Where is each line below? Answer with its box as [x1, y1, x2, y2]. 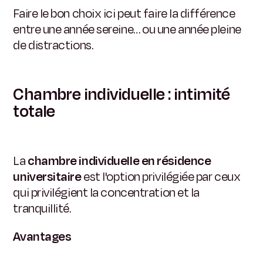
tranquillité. [13, 200, 71, 218]
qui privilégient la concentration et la [13, 184, 200, 202]
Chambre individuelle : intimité [13, 83, 230, 107]
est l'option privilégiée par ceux [81, 168, 241, 186]
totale [13, 100, 55, 124]
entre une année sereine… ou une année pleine [13, 21, 241, 39]
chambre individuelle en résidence [28, 152, 211, 170]
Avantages [13, 228, 72, 246]
